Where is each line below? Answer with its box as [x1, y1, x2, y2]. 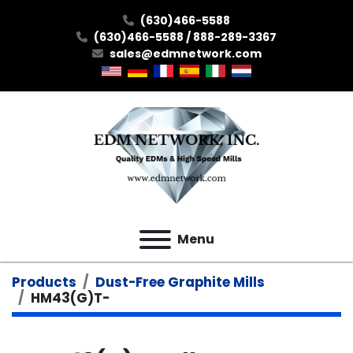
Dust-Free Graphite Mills [95, 273, 265, 292]
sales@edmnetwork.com [109, 46, 262, 61]
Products [12, 273, 76, 292]
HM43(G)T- [31, 288, 110, 307]
